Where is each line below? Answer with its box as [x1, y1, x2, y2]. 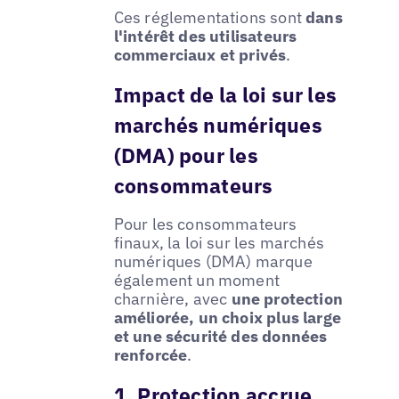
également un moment [113, 270, 281, 291]
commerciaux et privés [113, 44, 287, 65]
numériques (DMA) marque [113, 251, 313, 273]
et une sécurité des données [113, 326, 328, 347]
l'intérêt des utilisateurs [113, 25, 297, 46]
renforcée [113, 345, 188, 366]
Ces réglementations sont [113, 6, 302, 28]
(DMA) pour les [113, 141, 258, 168]
